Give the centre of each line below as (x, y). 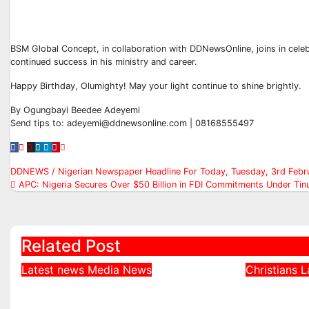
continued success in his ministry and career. (104, 62)
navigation (64, 203)
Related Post (71, 246)
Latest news (54, 270)
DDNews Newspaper (103, 287)
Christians (273, 270)
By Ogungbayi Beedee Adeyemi (75, 110)
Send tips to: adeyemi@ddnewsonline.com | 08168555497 (132, 123)
